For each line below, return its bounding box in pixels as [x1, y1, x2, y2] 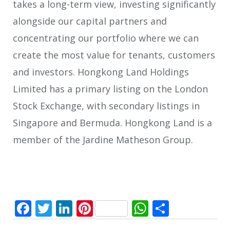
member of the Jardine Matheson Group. [13, 133, 193, 146]
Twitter [52, 197, 107, 219]
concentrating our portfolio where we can [13, 32, 199, 45]
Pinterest [93, 197, 162, 219]
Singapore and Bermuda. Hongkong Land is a [13, 117, 212, 129]
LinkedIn [72, 197, 139, 219]
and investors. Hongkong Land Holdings [13, 66, 189, 79]
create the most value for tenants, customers [13, 49, 215, 62]
